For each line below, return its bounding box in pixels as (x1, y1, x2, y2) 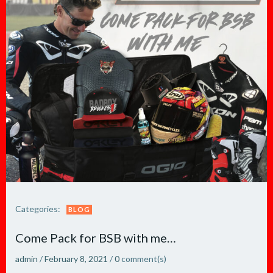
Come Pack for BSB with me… (15, 230, 176, 245)
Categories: (15, 204, 60, 214)
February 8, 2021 (44, 253, 108, 264)
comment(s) (121, 253, 166, 264)
